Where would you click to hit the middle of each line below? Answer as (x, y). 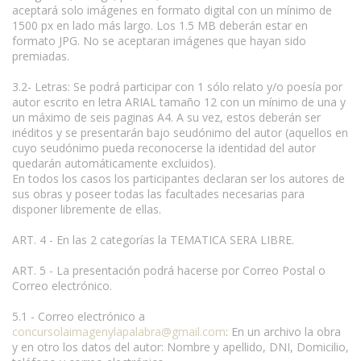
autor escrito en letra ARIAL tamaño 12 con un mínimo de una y (179, 102)
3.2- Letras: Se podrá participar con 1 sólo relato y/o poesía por (177, 86)
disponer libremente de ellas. (87, 209)
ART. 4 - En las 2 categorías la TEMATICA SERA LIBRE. (153, 239)
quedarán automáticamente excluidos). (114, 163)
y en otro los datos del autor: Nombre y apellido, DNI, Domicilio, (180, 346)
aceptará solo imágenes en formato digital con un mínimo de (172, 10)
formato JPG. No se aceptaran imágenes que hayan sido (159, 40)
